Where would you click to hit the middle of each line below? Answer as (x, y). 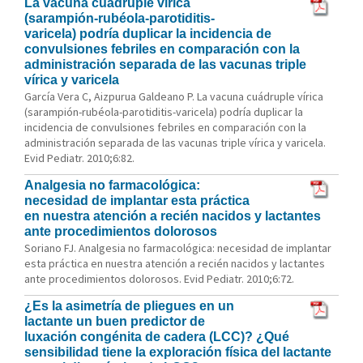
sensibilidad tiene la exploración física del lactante (178, 352)
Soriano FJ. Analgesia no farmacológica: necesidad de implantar (178, 248)
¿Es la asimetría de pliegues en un (129, 306)
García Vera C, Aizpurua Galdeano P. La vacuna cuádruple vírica (174, 96)
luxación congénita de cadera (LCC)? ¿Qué (157, 337)
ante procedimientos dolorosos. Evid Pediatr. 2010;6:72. (159, 279)
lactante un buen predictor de (115, 321)
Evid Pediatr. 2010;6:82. (79, 158)
